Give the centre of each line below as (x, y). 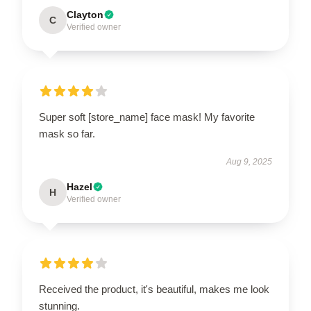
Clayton (85, 15)
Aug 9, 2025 (249, 162)
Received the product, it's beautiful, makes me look (154, 289)
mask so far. (67, 134)
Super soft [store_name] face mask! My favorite (147, 117)
